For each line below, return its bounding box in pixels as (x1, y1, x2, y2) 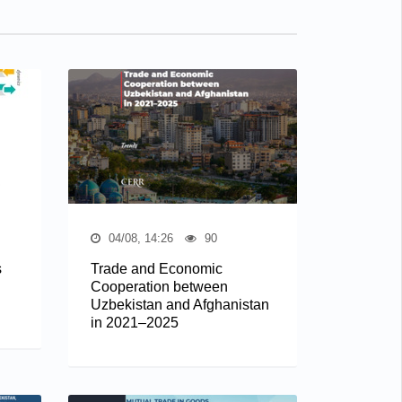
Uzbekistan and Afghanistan (91, 296, 269, 312)
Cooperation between (91, 278, 228, 294)
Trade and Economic (91, 260, 223, 276)
